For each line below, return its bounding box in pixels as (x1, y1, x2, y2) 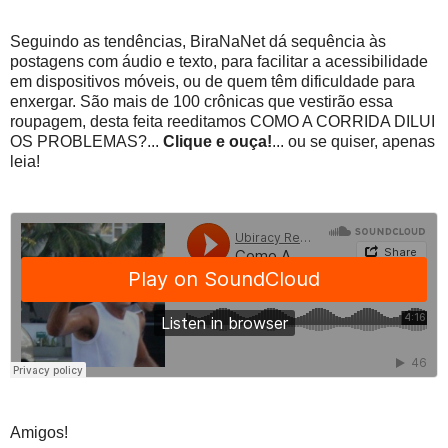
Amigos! (10, 424, 68, 442)
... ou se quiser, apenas (272, 133, 435, 151)
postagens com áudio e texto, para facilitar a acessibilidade (10, 53, 428, 71)
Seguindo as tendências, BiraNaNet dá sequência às (10, 33, 386, 51)
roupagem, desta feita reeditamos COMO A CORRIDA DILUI (10, 113, 435, 131)
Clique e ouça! (163, 133, 272, 151)
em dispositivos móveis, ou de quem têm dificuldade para (10, 73, 415, 91)
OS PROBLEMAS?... (10, 133, 163, 151)
